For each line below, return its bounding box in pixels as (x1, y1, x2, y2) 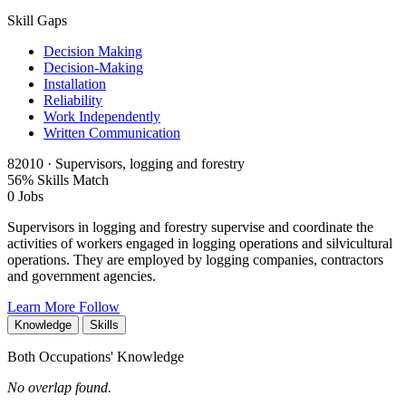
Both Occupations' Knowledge (7, 349, 184, 365)
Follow (79, 299, 120, 315)
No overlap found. (7, 380, 111, 396)
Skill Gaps (7, 13, 67, 29)
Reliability (43, 92, 102, 109)
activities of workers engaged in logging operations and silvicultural (7, 236, 392, 252)
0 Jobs (7, 188, 43, 205)
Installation (43, 76, 106, 92)
